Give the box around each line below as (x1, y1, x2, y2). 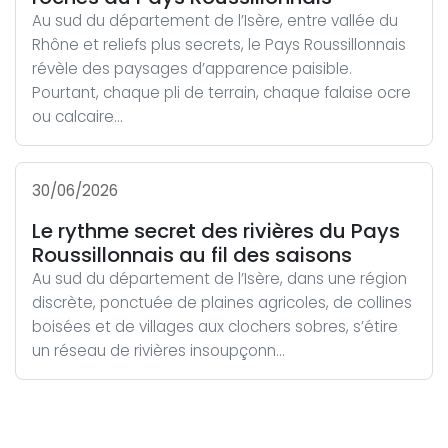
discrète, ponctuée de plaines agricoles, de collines (32, 292, 412, 313)
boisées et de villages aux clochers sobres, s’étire (32, 316, 398, 337)
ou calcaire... (32, 106, 123, 127)
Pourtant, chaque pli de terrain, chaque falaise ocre (32, 82, 411, 103)
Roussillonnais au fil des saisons (32, 241, 352, 269)
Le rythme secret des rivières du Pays (32, 217, 400, 245)
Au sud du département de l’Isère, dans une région (32, 268, 407, 289)
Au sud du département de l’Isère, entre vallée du (32, 10, 398, 31)
